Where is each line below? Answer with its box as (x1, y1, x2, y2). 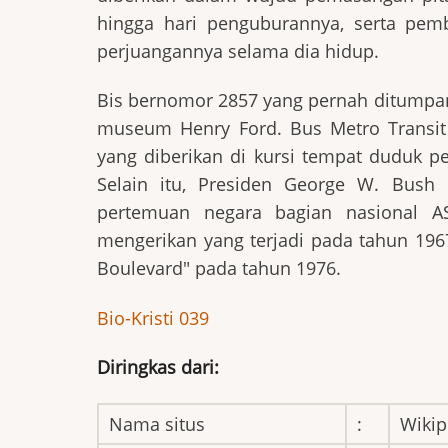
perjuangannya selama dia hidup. (97, 38, 379, 63)
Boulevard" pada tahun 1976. (97, 256, 341, 281)
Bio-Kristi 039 (97, 305, 209, 330)
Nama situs (109, 411, 205, 436)
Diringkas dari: (97, 355, 219, 380)
